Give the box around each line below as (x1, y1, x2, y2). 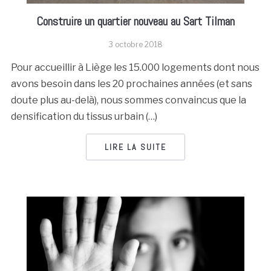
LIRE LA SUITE (105, 142, 166, 152)
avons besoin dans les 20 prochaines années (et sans (10, 78, 252, 90)
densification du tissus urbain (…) (10, 111, 157, 122)
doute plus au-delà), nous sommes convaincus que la (10, 94, 246, 106)
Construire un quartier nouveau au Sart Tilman (36, 13, 235, 29)
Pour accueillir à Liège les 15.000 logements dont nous (10, 62, 260, 73)
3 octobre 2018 (108, 40, 163, 49)
